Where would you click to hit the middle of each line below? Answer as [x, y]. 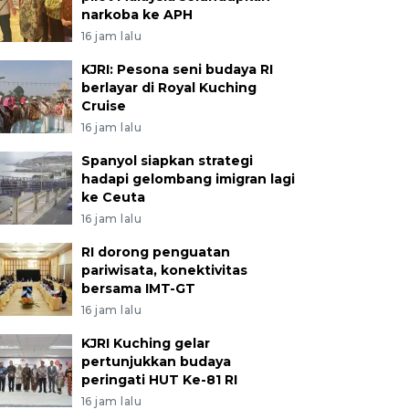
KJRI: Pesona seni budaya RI [177, 69]
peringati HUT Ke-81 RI [159, 380]
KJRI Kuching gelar [145, 343]
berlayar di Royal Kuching [168, 88]
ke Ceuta [113, 197]
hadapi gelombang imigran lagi [188, 179]
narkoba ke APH [136, 15]
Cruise [103, 106]
